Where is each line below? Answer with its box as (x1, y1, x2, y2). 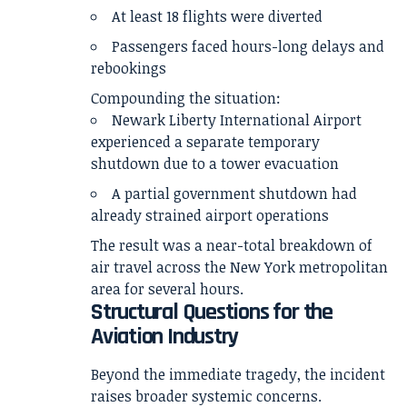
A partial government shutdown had (112, 183, 357, 203)
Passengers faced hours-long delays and (112, 35, 384, 56)
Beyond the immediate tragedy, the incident (91, 363, 385, 384)
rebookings (91, 57, 166, 78)
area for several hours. (91, 278, 243, 299)
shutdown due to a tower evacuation (91, 153, 339, 174)
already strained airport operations (91, 204, 329, 225)
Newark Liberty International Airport (112, 109, 362, 130)
